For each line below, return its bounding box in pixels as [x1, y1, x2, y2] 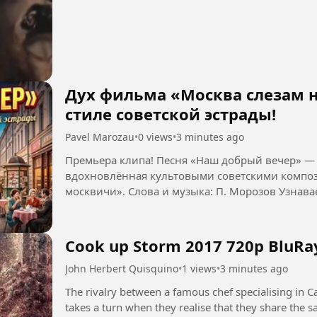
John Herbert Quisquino [65, 261, 178, 275]
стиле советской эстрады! [65, 103, 276, 125]
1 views [182, 261, 217, 275]
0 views [138, 130, 173, 144]
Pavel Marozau [65, 130, 134, 144]
